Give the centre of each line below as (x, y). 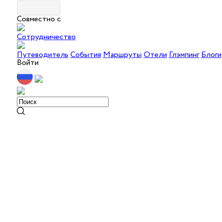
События (85, 55)
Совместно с (39, 19)
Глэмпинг (184, 55)
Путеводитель (42, 55)
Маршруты (122, 55)
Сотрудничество (46, 37)
